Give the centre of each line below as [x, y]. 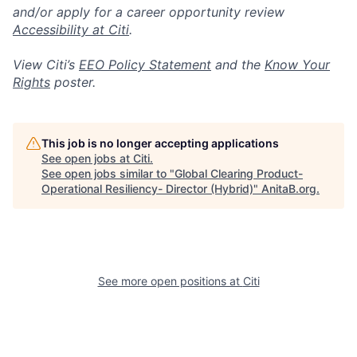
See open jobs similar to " [108, 173]
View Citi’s [46, 65]
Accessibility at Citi [71, 29]
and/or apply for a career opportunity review [149, 12]
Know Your [297, 65]
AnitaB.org [289, 188]
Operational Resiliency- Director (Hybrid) [147, 188]
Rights [31, 82]
